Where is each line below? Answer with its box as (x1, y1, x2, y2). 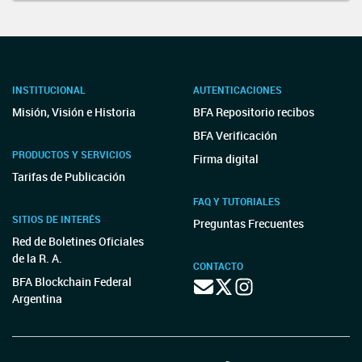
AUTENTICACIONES (193, 83, 282, 96)
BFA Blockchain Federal (12, 274, 132, 289)
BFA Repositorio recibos (193, 104, 314, 120)
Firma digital (193, 151, 259, 166)
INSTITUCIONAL (12, 83, 86, 96)
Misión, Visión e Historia (12, 104, 136, 120)
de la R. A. (12, 250, 62, 266)
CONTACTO (193, 259, 243, 272)
